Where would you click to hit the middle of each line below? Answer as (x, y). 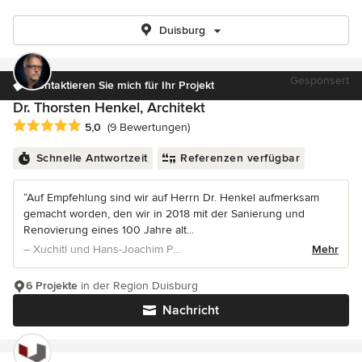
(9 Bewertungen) (149, 128)
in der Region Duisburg (138, 286)
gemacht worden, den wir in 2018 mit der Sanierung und (164, 214)
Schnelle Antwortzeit (92, 158)
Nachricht (191, 311)
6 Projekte (52, 286)
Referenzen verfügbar (240, 158)
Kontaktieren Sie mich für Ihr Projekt (122, 85)
